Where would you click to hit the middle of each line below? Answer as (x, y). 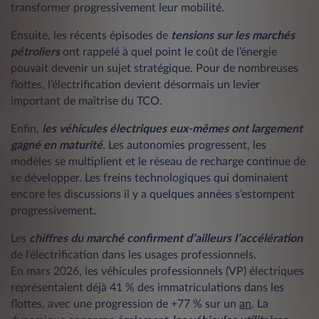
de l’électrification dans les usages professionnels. (134, 255)
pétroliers (35, 52)
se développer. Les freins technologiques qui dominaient (150, 178)
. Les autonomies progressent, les (184, 145)
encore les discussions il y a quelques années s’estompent (153, 194)
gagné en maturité (57, 145)
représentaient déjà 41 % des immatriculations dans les (147, 287)
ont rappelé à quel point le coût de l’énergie (168, 52)
